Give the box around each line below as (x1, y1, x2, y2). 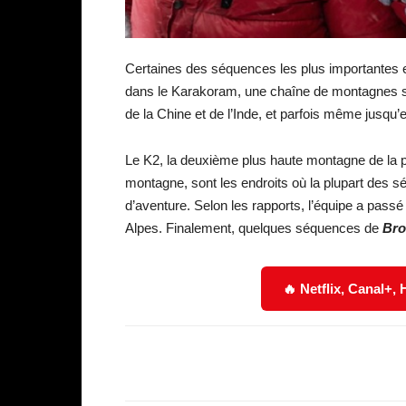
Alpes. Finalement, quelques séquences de (125, 220, 379, 237)
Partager (170, 357, 215, 372)
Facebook (293, 356, 338, 371)
